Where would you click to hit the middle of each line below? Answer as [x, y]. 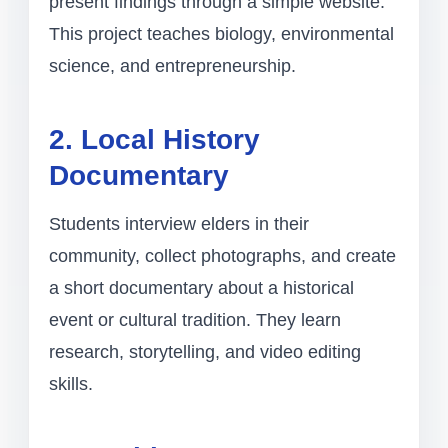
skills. [71, 384]
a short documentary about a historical [201, 288]
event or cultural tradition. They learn [195, 320]
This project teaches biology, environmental [221, 34]
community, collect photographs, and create [222, 256]
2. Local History [154, 140]
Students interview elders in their [179, 224]
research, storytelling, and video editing [205, 352]
